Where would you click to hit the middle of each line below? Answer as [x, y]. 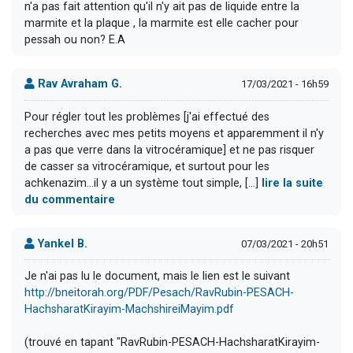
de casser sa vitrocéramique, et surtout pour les [147, 166]
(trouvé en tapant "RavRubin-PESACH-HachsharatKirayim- [172, 342]
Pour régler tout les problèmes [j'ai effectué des [147, 117]
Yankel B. [61, 243]
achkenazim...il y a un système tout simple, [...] [143, 183]
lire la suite [292, 183]
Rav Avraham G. [78, 84]
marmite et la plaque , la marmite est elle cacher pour [162, 24]
